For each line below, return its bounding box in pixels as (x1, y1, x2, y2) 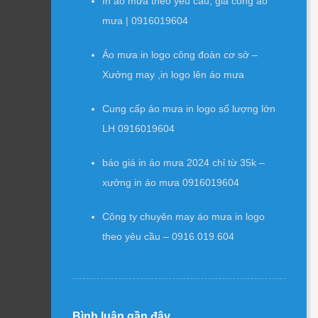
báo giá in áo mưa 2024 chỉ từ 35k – (102, 157, 265, 168)
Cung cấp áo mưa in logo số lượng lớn (102, 103, 275, 114)
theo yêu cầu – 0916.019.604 (102, 231, 234, 242)
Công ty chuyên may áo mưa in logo (102, 211, 265, 222)
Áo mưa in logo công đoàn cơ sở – (102, 49, 258, 60)
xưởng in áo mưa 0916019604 (102, 177, 239, 188)
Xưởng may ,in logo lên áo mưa (102, 69, 244, 80)
